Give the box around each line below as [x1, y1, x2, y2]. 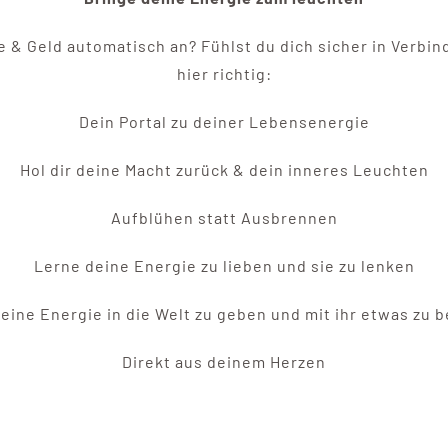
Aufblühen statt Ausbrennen [110, 208, 338, 228]
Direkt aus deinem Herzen [122, 352, 326, 372]
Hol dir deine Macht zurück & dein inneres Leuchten [19, 160, 429, 180]
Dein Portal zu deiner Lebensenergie [78, 112, 370, 132]
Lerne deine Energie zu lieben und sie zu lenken [33, 256, 415, 276]
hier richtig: [176, 64, 272, 84]
